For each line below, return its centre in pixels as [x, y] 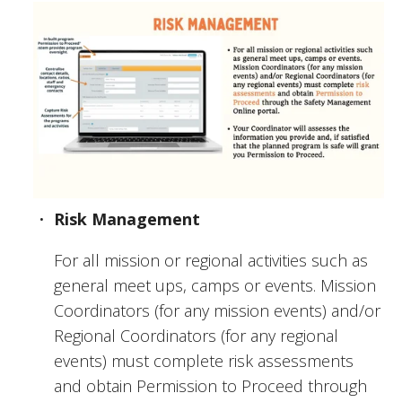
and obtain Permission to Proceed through [210, 385]
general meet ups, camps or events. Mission [215, 285]
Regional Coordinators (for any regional [196, 335]
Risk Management [127, 218]
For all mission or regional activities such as [211, 260]
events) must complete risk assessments [204, 360]
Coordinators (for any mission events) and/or [217, 310]
